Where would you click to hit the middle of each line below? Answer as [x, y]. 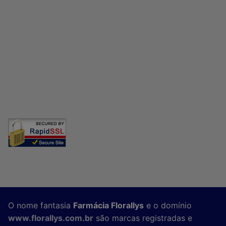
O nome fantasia [41, 205]
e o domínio [168, 205]
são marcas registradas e [143, 218]
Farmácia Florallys [108, 205]
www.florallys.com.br [51, 218]
